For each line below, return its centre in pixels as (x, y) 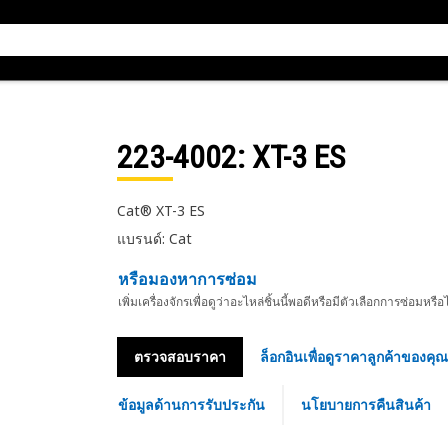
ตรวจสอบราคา (179, 356)
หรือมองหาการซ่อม (187, 279)
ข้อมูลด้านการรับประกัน (191, 404)
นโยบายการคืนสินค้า (365, 404)
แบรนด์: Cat (154, 238)
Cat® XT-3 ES (160, 210)
